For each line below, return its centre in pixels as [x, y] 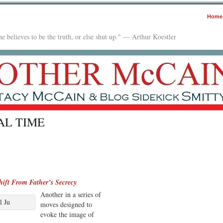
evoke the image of [67, 214]
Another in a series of [71, 194]
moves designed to [66, 204]
